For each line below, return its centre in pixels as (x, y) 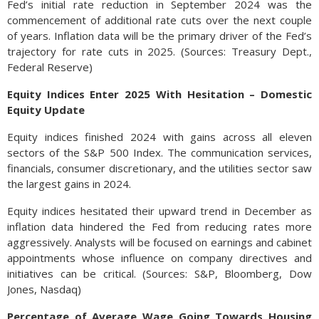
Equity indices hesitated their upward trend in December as (159, 211)
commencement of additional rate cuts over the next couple (159, 20)
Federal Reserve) (50, 67)
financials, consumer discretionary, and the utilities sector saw (159, 168)
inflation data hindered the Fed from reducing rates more (159, 226)
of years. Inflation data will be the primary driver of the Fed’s (159, 36)
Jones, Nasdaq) (44, 289)
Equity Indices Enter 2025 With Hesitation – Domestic (159, 94)
